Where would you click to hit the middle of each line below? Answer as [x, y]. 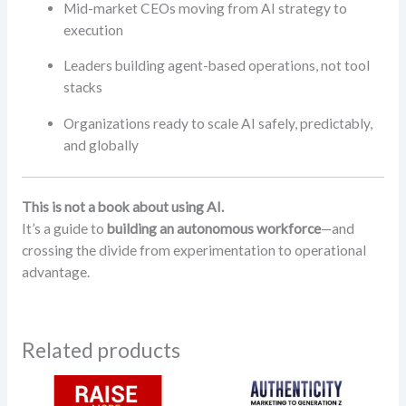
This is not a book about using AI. [122, 207]
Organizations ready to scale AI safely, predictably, [218, 123]
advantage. [55, 272]
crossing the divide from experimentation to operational [193, 251]
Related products [101, 350]
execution [94, 29]
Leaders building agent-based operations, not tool [217, 66]
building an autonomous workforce [213, 229]
